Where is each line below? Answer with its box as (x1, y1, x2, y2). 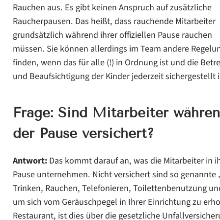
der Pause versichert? (12, 125, 154, 141)
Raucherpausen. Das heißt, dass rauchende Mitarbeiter (12, 14, 216, 27)
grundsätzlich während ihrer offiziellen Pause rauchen (12, 28, 212, 41)
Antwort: (12, 154, 47, 167)
